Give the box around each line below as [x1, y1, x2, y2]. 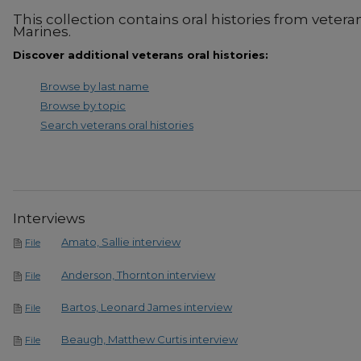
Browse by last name [40, 80, 149, 93]
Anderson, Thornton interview [61, 268, 215, 281]
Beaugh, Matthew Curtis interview [61, 333, 238, 346]
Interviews [13, 210, 85, 227]
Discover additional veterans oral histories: [13, 48, 268, 62]
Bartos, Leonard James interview [61, 300, 232, 313]
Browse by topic [40, 99, 126, 113]
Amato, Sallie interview [61, 235, 180, 249]
